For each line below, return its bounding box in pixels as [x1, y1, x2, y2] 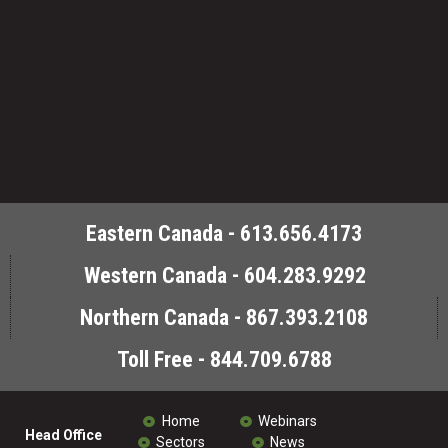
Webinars [258, 413, 317, 430]
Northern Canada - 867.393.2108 [80, 305, 368, 331]
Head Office [25, 427, 102, 444]
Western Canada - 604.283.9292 [83, 263, 366, 289]
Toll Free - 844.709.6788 [116, 347, 332, 373]
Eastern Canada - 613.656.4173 [86, 221, 362, 247]
